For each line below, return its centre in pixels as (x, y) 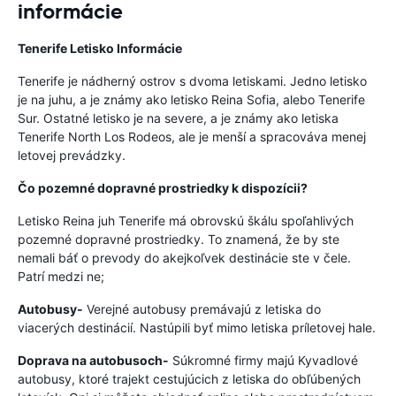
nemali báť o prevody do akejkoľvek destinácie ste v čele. (184, 258)
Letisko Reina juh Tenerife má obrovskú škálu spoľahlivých (186, 221)
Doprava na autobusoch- (93, 360)
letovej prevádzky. (72, 155)
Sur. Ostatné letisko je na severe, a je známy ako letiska (178, 118)
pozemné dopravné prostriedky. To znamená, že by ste (179, 239)
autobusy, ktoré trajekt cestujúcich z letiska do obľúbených (189, 379)
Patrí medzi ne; (61, 276)
